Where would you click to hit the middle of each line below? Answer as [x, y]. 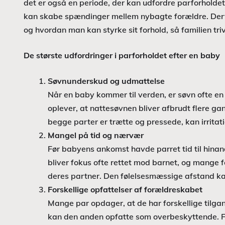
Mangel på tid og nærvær [96, 135]
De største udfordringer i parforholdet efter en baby [122, 55]
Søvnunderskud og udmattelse [106, 81]
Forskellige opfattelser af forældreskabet [125, 189]
